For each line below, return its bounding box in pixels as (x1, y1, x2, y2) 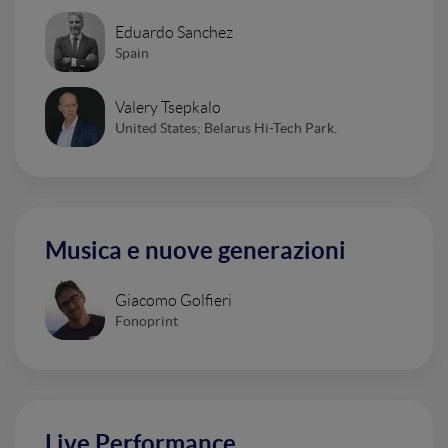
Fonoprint (115, 312, 178, 329)
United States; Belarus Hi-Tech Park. (115, 119, 337, 136)
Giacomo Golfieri (115, 291, 232, 309)
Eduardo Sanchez (115, 23, 233, 41)
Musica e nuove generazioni (45, 237, 346, 264)
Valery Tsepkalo (115, 98, 221, 116)
